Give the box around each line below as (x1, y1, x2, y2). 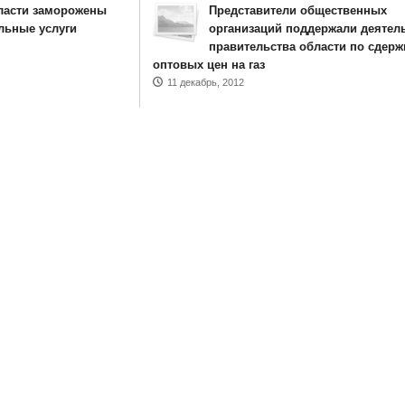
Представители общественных (208, 4, 387, 17)
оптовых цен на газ (152, 58, 265, 71)
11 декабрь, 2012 (166, 77, 244, 88)
